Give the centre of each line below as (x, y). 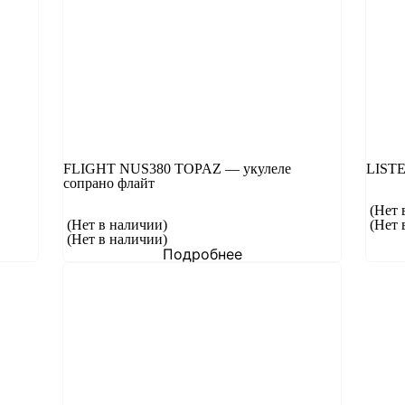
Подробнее (202, 254)
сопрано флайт (109, 183)
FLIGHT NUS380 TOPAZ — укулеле (178, 169)
